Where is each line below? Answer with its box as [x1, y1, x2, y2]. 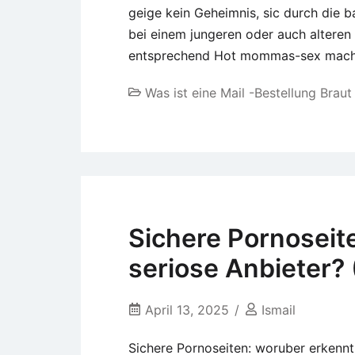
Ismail [261, 302, 296, 319]
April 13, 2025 [145, 302, 229, 319]
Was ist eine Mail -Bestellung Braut [145, 84, 352, 101]
